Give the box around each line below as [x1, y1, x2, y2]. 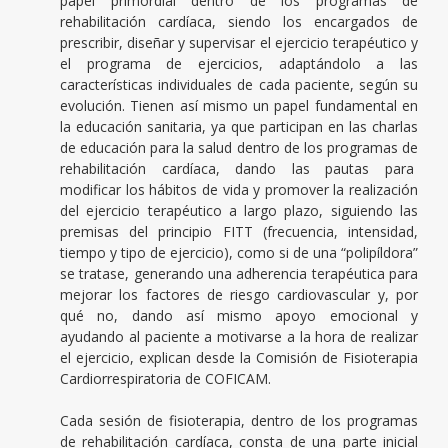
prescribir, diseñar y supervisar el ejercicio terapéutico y [60, 33, 418, 53]
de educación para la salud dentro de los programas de [60, 138, 418, 158]
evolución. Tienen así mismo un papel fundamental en [60, 96, 418, 116]
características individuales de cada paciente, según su [60, 75, 418, 95]
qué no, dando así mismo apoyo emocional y [60, 306, 418, 326]
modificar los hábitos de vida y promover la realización [60, 180, 418, 200]
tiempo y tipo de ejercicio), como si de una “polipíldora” [60, 243, 418, 263]
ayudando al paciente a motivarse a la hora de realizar [60, 327, 418, 347]
